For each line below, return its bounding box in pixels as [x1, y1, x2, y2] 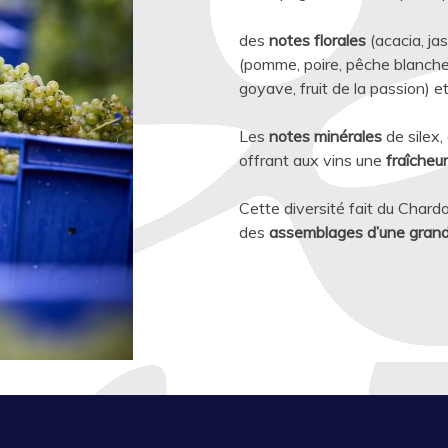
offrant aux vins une [239, 150, 386, 170]
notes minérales [269, 126, 382, 146]
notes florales [269, 30, 366, 50]
